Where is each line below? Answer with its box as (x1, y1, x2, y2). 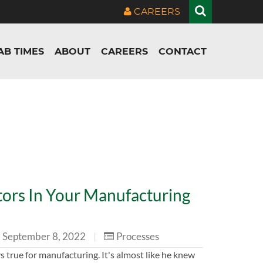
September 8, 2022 (2, 230, 87, 242)
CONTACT (159, 46, 207, 56)
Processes (116, 230, 159, 242)
